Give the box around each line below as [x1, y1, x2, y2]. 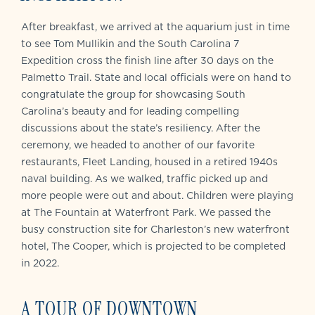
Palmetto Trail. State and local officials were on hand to [21, 70, 291, 84]
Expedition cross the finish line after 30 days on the [21, 53, 274, 67]
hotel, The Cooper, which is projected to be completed [21, 238, 285, 253]
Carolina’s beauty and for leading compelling [21, 103, 239, 118]
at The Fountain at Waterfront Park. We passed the [21, 205, 271, 219]
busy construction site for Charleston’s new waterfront [21, 221, 290, 236]
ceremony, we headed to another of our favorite [21, 137, 255, 152]
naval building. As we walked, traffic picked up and [21, 171, 268, 186]
